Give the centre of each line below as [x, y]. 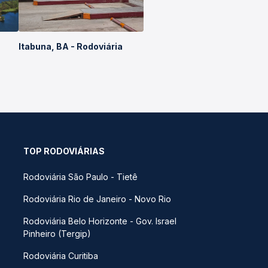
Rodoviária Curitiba [61, 256]
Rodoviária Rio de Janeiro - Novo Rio [97, 199]
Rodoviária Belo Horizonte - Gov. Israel [100, 221]
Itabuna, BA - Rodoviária [71, 46]
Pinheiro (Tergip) [57, 234]
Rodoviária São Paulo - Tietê [80, 177]
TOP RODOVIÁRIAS [64, 151]
